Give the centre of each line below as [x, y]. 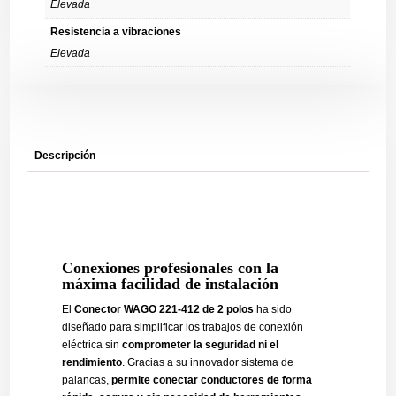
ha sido [272, 309]
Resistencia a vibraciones [116, 32]
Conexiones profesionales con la [170, 268]
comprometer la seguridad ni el [200, 345]
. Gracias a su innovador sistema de [207, 362]
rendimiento [91, 362]
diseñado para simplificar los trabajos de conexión [182, 327]
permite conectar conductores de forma [211, 380]
